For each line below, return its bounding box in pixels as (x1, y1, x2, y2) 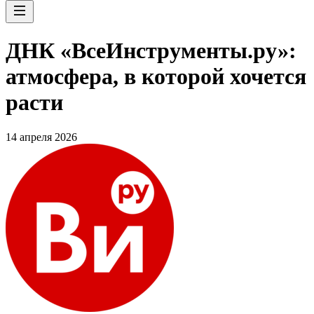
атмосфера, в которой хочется (6, 64, 306, 90)
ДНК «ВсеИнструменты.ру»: (6, 38, 296, 64)
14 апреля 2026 (6, 130, 77, 143)
